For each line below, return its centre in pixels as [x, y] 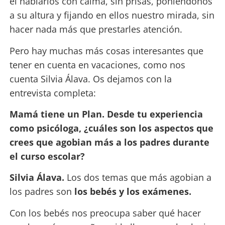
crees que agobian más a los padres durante [109, 142]
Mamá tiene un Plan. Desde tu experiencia [106, 114]
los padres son [42, 192]
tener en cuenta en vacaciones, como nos [97, 65]
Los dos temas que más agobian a [139, 178]
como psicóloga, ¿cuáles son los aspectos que [111, 128]
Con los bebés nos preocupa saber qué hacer [105, 213]
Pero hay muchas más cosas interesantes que [106, 50]
